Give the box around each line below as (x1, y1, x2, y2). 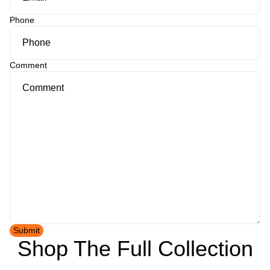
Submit (13, 225, 40, 235)
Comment (10, 60, 47, 70)
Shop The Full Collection (17, 236, 253, 261)
